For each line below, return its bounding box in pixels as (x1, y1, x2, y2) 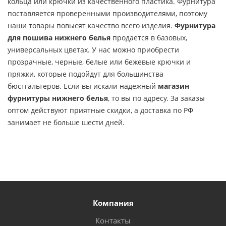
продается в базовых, (110, 33, 187, 42)
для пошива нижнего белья (8, 33, 110, 42)
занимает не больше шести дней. (8, 118, 125, 127)
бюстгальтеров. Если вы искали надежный (8, 81, 158, 91)
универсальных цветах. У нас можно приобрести (8, 45, 179, 54)
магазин (158, 81, 189, 91)
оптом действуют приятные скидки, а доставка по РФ (8, 105, 193, 115)
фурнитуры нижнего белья (8, 93, 108, 103)
